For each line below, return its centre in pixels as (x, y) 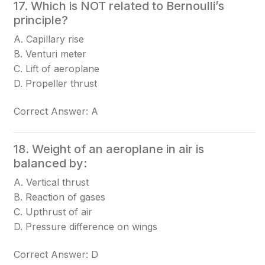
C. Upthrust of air (53, 212)
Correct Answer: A (56, 111)
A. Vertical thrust (51, 182)
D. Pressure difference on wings (86, 227)
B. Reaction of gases (60, 197)
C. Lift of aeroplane (57, 69)
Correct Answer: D (56, 254)
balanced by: (51, 163)
